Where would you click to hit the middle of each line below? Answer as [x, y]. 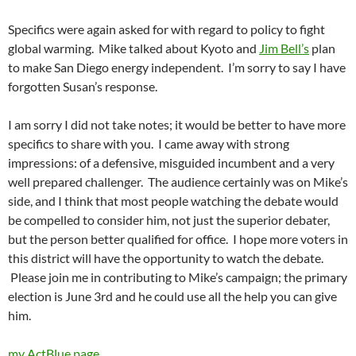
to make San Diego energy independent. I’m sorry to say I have [177, 68]
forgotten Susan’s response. [83, 87]
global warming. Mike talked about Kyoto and [133, 48]
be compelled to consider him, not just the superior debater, [169, 220]
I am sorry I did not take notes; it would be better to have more [177, 125]
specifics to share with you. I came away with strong [149, 144]
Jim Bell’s [284, 48]
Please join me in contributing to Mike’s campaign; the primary [178, 277]
